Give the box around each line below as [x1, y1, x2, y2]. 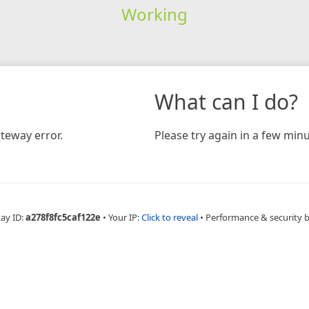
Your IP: [108, 210, 141, 223]
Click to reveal [141, 210, 198, 223]
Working [121, 2, 188, 26]
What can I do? [154, 87, 298, 116]
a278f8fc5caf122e [25, 210, 101, 223]
